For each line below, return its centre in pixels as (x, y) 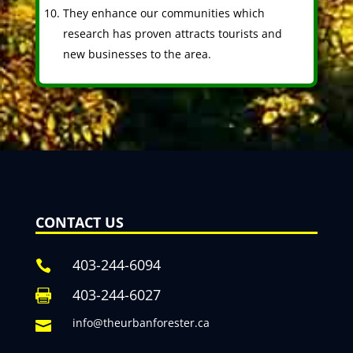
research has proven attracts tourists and (172, 34)
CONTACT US (79, 223)
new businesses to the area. (137, 54)
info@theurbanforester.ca (141, 323)
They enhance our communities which (163, 13)
